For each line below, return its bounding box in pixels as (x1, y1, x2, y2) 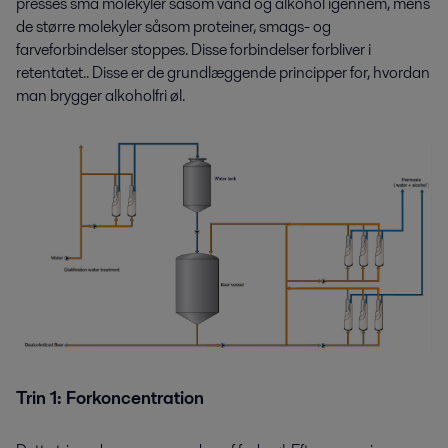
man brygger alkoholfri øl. (16, 83, 185, 107)
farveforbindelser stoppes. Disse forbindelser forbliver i (16, 37, 371, 61)
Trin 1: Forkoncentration (16, 385, 204, 410)
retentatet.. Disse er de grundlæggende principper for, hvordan (16, 60, 430, 84)
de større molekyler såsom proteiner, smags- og (16, 14, 331, 38)
